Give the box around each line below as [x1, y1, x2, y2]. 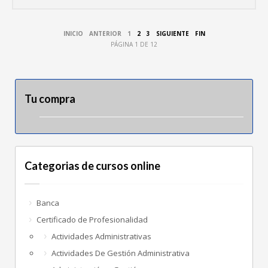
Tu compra [25, 92, 75, 105]
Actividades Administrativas [51, 230, 151, 242]
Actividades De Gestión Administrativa [51, 247, 190, 258]
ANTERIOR [89, 29, 121, 38]
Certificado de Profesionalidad [36, 214, 148, 225]
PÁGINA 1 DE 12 [111, 39, 157, 48]
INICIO [63, 29, 83, 38]
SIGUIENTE [156, 29, 189, 38]
